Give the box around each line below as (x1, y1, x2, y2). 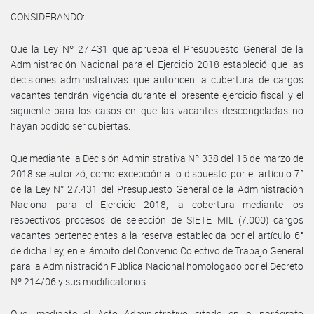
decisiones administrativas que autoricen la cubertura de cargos (11, 72, 303, 86)
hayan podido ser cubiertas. (11, 118, 130, 132)
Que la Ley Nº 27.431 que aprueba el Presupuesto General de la (11, 41, 303, 55)
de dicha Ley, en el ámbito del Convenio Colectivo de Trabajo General (11, 243, 303, 257)
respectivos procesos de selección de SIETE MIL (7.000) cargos (11, 212, 303, 226)
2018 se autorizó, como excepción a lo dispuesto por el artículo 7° (11, 166, 303, 180)
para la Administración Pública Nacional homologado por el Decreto (11, 259, 303, 273)
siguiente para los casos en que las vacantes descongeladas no (11, 103, 303, 117)
